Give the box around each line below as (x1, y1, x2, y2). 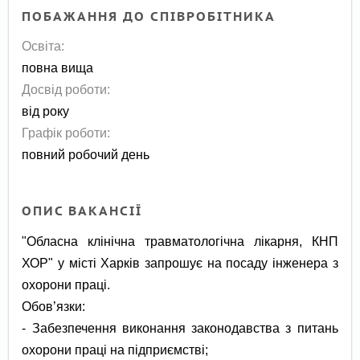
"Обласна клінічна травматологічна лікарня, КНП (22, 233, 338, 248)
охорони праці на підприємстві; (22, 342, 209, 357)
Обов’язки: (22, 298, 86, 313)
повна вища (22, 60, 94, 76)
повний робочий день (22, 147, 150, 162)
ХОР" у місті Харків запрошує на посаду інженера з (22, 255, 338, 270)
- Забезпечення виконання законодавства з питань (22, 320, 338, 335)
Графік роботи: (22, 125, 111, 141)
